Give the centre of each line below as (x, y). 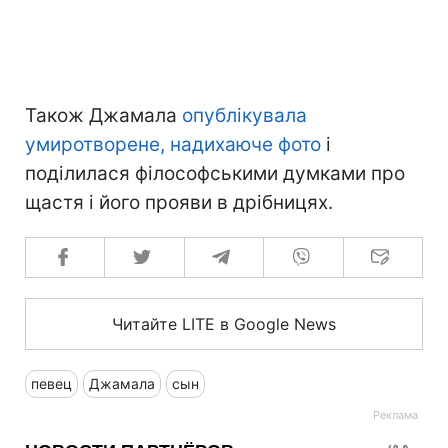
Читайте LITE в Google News (224, 323)
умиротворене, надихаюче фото (173, 144)
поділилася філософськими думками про (215, 173)
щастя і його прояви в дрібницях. (179, 202)
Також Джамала (103, 115)
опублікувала (244, 115)
